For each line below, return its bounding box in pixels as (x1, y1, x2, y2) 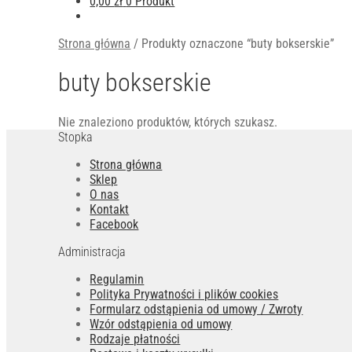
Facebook (90, 216, 139, 232)
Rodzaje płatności (90, 331, 181, 346)
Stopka (58, 129, 93, 145)
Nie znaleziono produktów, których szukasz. (58, 114, 278, 130)
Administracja (58, 244, 126, 259)
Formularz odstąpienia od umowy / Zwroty (90, 301, 303, 317)
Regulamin (90, 271, 145, 287)
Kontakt (90, 201, 130, 217)
